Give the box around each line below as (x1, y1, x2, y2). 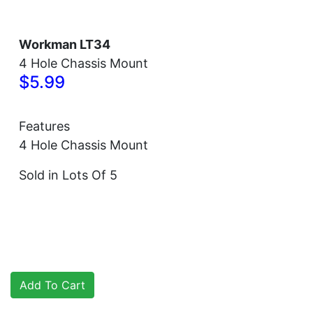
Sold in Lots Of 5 (19, 168, 117, 182)
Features (19, 119, 70, 133)
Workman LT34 (19, 37, 110, 52)
